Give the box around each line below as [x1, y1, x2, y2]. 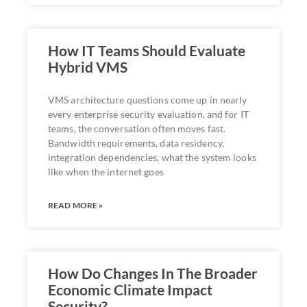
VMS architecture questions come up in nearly [48, 93, 247, 106]
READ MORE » [48, 199, 103, 210]
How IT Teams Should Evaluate [48, 41, 245, 59]
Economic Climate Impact [48, 280, 212, 298]
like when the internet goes [48, 165, 164, 177]
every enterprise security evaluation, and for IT [48, 108, 249, 120]
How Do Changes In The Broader [48, 264, 258, 282]
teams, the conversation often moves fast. [48, 122, 226, 134]
